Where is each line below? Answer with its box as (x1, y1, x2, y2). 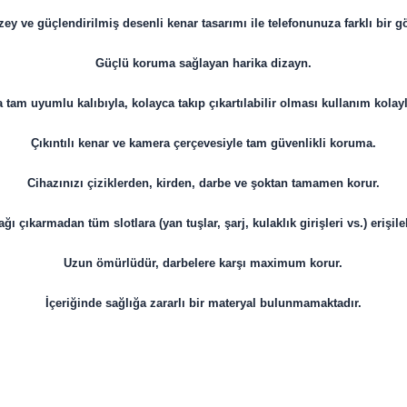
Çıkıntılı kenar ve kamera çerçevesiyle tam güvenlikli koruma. (30, 136, 376, 151)
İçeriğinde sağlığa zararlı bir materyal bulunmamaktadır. (45, 296, 362, 311)
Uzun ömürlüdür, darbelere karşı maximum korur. (64, 256, 343, 271)
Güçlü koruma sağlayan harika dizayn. (94, 56, 312, 71)
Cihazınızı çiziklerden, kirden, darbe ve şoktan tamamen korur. (26, 176, 380, 191)
